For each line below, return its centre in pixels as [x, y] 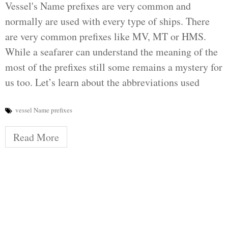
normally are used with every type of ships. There [107, 21]
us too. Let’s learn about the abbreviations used [102, 82]
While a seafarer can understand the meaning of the [111, 52]
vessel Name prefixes [44, 110]
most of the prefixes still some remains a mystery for [114, 67]
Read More [36, 137]
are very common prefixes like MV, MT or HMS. [106, 37]
